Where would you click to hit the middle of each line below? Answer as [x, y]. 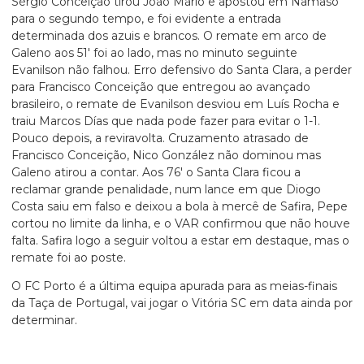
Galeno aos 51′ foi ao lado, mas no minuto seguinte [154, 53]
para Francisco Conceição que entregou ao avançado [161, 87]
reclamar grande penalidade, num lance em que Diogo [166, 190]
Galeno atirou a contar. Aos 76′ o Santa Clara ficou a [156, 173]
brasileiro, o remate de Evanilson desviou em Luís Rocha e [175, 104]
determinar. [44, 321]
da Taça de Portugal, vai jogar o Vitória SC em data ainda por [182, 303]
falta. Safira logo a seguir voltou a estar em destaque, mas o [180, 241]
